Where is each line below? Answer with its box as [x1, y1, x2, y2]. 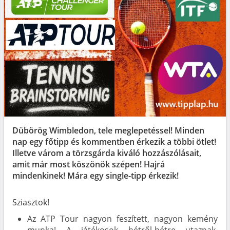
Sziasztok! [12, 196, 49, 208]
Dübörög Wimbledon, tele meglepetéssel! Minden [12, 124, 204, 136]
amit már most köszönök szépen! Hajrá [12, 158, 165, 170]
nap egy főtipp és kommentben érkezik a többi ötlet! [12, 136, 216, 147]
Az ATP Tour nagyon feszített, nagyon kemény [27, 213, 218, 224]
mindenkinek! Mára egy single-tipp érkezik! [12, 169, 179, 181]
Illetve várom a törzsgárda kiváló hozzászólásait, [12, 147, 201, 159]
